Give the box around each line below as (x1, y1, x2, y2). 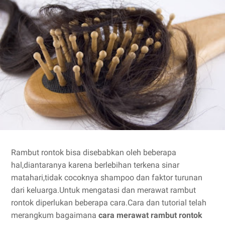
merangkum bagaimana (11, 210, 98, 220)
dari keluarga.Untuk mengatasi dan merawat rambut (11, 185, 196, 195)
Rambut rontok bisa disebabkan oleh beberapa (11, 147, 176, 157)
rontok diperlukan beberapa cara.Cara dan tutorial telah (11, 197, 206, 207)
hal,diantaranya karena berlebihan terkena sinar (11, 160, 179, 170)
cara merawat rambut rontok (98, 210, 202, 220)
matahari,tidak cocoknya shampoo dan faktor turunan (11, 172, 202, 182)
